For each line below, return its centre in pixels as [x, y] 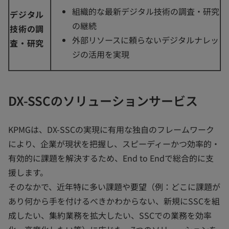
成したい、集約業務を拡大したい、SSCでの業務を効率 [110, 215]
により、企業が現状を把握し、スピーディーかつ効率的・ [114, 144]
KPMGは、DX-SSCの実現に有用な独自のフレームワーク [111, 130]
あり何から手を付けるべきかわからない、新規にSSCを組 [114, 201]
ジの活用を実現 [101, 54]
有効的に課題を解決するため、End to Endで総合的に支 [111, 158]
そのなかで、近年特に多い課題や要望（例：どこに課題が [114, 187]
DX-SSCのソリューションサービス [103, 101]
